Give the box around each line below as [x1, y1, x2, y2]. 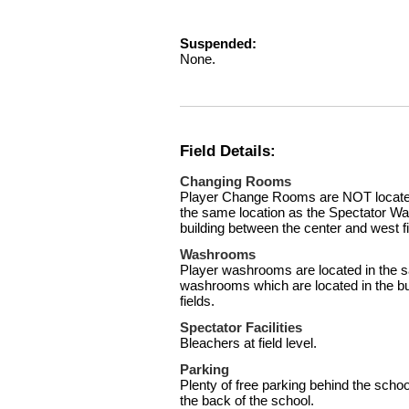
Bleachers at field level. [180, 335, 317, 351]
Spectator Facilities [180, 320, 302, 336]
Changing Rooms [180, 173, 291, 190]
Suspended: [180, 36, 257, 51]
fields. [180, 293, 215, 309]
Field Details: [180, 142, 276, 161]
